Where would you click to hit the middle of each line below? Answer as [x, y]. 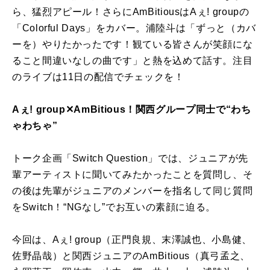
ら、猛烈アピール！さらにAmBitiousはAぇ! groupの [131, 11]
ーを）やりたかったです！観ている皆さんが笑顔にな [133, 44]
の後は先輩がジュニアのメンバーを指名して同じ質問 [133, 190]
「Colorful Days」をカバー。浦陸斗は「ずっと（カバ [134, 28]
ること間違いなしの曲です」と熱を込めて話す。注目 [133, 60]
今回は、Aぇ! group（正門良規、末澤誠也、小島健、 [132, 239]
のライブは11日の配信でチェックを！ [98, 77]
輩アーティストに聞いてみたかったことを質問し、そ [133, 174]
